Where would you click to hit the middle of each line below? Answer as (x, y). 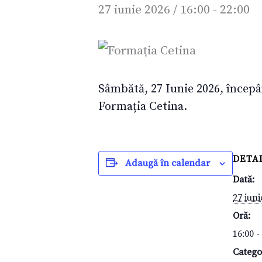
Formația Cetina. (143, 106)
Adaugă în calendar (168, 163)
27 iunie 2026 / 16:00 (154, 10)
